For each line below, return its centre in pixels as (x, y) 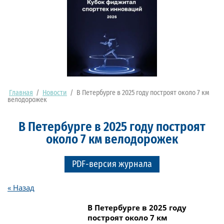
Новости (55, 93)
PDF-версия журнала (112, 164)
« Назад (21, 187)
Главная (21, 93)
